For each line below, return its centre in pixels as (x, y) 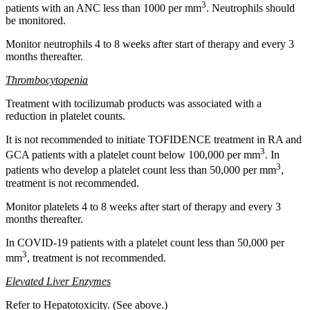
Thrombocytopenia (47, 80)
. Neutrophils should (250, 8)
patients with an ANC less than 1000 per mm (103, 8)
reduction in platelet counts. (65, 116)
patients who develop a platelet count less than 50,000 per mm (141, 170)
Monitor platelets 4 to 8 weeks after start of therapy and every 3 (143, 206)
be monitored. (36, 20)
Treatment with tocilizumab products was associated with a (134, 103)
